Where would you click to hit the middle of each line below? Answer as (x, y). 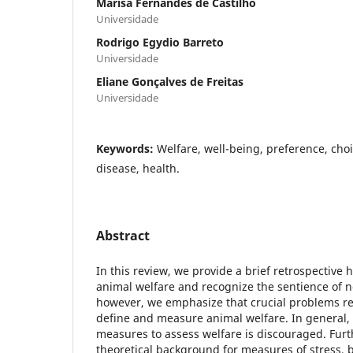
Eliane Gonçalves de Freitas (170, 81)
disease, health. (138, 168)
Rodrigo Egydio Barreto (160, 42)
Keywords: (126, 148)
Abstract (123, 235)
